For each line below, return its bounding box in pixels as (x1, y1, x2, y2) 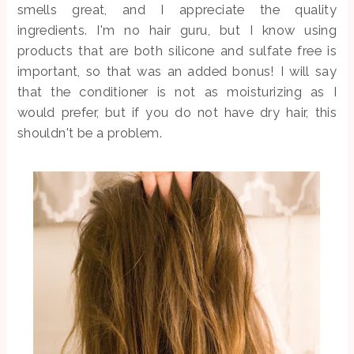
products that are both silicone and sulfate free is (17, 42, 337, 58)
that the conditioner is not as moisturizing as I (17, 83, 337, 100)
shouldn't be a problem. (17, 124, 163, 141)
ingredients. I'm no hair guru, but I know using (17, 21, 337, 38)
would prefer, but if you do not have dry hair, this (17, 104, 337, 120)
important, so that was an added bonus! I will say (17, 62, 337, 79)
